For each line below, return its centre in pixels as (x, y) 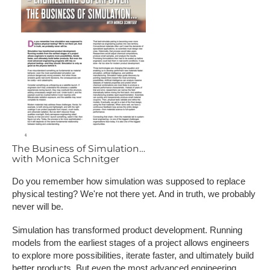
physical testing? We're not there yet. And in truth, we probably (134, 193)
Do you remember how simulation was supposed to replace (129, 181)
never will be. (38, 206)
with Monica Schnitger (66, 159)
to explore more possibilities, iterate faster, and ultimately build (133, 255)
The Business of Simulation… (79, 148)
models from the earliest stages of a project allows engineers (131, 242)
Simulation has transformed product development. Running (127, 230)
